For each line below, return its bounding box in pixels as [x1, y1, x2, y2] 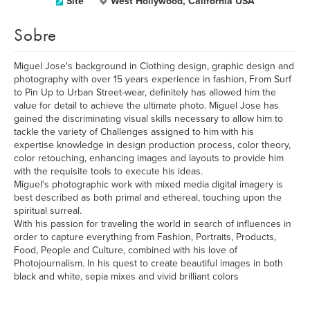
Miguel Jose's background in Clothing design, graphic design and [14, 60, 294, 72]
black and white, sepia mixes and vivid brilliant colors [14, 271, 239, 282]
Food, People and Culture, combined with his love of [14, 244, 237, 256]
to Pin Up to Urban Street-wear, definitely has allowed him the [14, 86, 276, 98]
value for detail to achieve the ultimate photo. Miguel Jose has [14, 100, 279, 111]
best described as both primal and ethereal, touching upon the [14, 192, 282, 203]
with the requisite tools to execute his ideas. [14, 165, 203, 177]
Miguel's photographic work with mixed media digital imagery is [14, 179, 283, 190]
